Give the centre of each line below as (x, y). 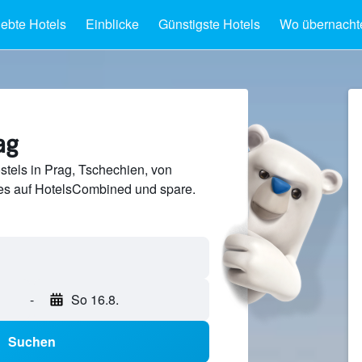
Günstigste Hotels (209, 24)
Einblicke (112, 24)
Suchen (32, 342)
